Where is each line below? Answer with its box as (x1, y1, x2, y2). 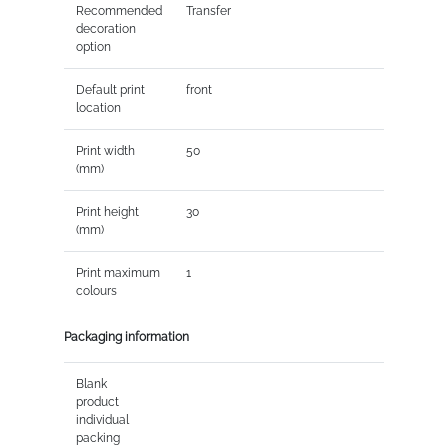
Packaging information (63, 329, 189, 344)
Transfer (185, 3, 231, 18)
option (75, 39, 111, 54)
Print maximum (75, 265, 160, 280)
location (75, 100, 121, 115)
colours (75, 283, 117, 298)
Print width (75, 143, 135, 158)
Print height (75, 204, 139, 219)
